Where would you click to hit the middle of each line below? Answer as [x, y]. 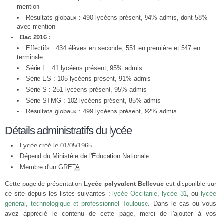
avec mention [36, 26]
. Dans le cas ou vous [182, 203]
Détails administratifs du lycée [68, 130]
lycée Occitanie [135, 194]
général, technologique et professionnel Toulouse [77, 203]
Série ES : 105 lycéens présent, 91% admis [88, 79]
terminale [30, 57]
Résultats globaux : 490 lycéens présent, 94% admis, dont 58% [117, 18]
